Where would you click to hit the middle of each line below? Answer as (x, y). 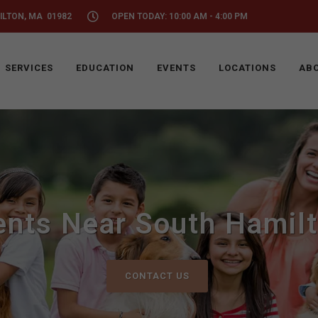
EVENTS (176, 68)
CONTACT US (157, 276)
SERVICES (29, 68)
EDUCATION (105, 68)
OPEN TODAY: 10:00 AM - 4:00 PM (180, 16)
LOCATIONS (247, 68)
